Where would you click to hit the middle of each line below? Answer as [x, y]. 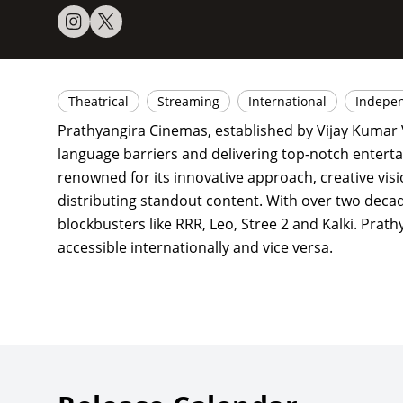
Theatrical [99, 102]
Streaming [188, 102]
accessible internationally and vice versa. [195, 248]
